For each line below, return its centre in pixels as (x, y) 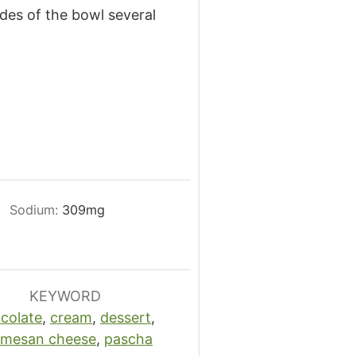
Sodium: (36, 210)
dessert (126, 318)
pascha (128, 339)
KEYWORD (65, 296)
